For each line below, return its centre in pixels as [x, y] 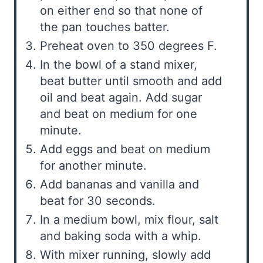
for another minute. [93, 166]
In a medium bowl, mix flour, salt [129, 220]
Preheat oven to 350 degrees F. [129, 46]
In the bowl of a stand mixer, [119, 65]
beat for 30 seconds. [98, 201]
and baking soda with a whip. [121, 236]
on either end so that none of [121, 11]
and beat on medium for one [119, 114]
